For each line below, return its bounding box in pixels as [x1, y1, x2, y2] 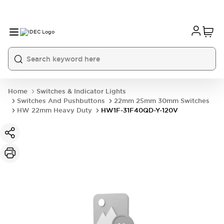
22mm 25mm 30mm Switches [114, 96, 209, 105]
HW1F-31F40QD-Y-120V [101, 106, 178, 114]
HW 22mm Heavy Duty [17, 106, 92, 114]
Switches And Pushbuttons [17, 96, 105, 105]
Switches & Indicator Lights [36, 87, 126, 95]
